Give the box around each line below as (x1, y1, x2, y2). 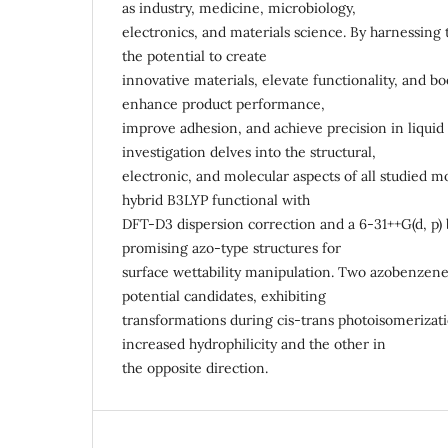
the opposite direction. (122, 359, 268, 378)
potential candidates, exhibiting (122, 287, 326, 306)
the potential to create (122, 47, 267, 66)
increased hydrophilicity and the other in (122, 335, 386, 354)
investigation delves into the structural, (122, 143, 376, 162)
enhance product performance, (122, 95, 325, 114)
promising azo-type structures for (122, 239, 341, 258)
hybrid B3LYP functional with (122, 191, 310, 210)
